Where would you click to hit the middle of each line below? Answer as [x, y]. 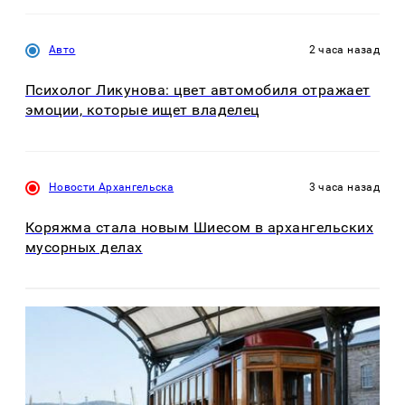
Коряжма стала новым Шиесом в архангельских [200, 227]
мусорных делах [84, 247]
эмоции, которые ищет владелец [142, 110]
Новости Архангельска [112, 187]
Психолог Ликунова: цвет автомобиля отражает [198, 90]
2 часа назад [344, 50]
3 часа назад [344, 187]
